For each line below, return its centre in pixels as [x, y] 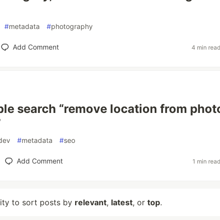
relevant [91, 202]
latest [122, 202]
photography [72, 26]
